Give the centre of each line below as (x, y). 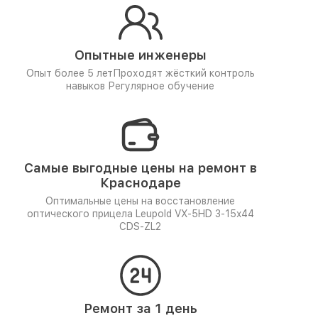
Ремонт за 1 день (140, 308)
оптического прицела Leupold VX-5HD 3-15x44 (140, 214)
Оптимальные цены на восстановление (140, 201)
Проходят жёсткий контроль (183, 73)
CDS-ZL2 (140, 226)
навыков (87, 86)
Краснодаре (140, 183)
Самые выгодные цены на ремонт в (140, 168)
